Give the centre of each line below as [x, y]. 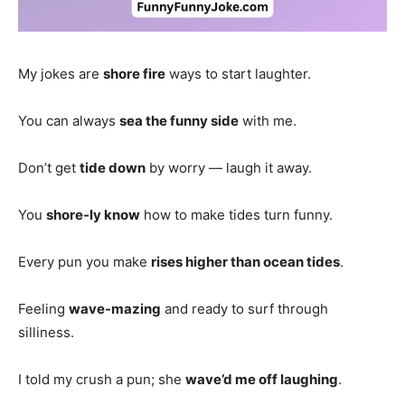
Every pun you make [85, 261]
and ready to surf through [245, 308]
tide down [113, 167]
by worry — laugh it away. [229, 167]
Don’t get [49, 167]
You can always [69, 120]
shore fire [134, 73]
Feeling [43, 308]
